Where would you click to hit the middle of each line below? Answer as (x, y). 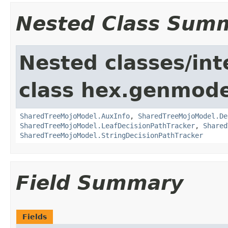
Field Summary (99, 183)
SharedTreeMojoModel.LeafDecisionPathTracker (107, 125)
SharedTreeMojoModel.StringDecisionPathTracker (111, 135)
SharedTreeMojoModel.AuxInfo (75, 116)
